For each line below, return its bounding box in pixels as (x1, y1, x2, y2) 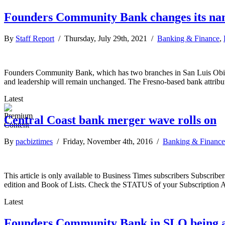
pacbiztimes (16, 137, 53, 146)
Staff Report (16, 34, 54, 43)
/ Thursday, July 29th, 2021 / (54, 34, 157, 43)
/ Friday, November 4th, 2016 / (53, 137, 163, 146)
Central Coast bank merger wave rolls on (4, 113, 216, 127)
